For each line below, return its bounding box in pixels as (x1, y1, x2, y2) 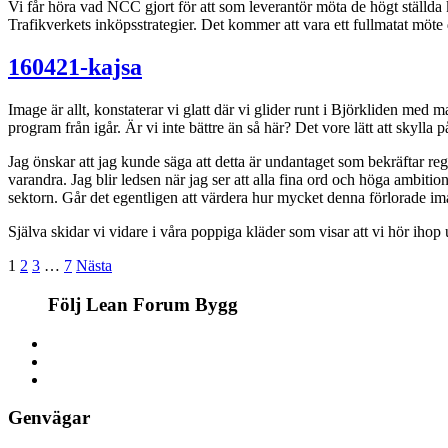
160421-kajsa (8, 54, 142, 81)
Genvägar (8, 407, 90, 429)
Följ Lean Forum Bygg (48, 293, 238, 315)
